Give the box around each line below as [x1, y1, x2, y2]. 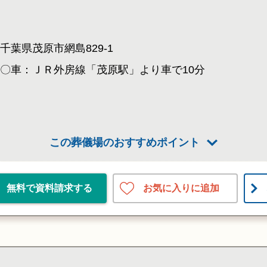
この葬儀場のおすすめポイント [49, 136, 200, 148]
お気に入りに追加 [143, 182, 219, 193]
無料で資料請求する [6, 183, 92, 193]
